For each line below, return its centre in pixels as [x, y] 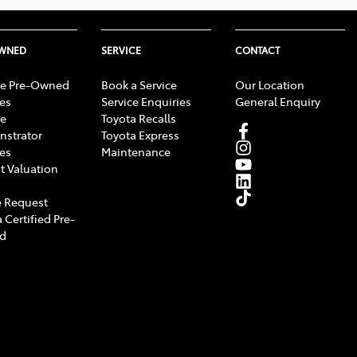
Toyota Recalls [139, 118]
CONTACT [257, 50]
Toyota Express [140, 134]
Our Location [270, 84]
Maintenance [136, 151]
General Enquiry [278, 101]
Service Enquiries [146, 101]
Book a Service [139, 84]
